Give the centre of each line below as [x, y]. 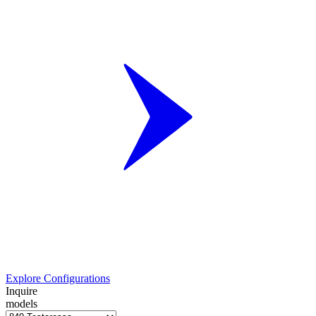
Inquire [22, 291]
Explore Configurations [58, 278]
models [22, 303]
